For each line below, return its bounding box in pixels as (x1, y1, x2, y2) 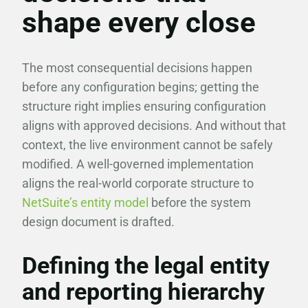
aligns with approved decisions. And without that (22, 118, 286, 133)
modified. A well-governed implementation (22, 157, 254, 171)
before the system (148, 195, 251, 210)
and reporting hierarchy (22, 278, 265, 305)
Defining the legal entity (22, 252, 269, 279)
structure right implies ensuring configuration (22, 99, 266, 113)
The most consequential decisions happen (22, 60, 252, 75)
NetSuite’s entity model (22, 195, 148, 210)
